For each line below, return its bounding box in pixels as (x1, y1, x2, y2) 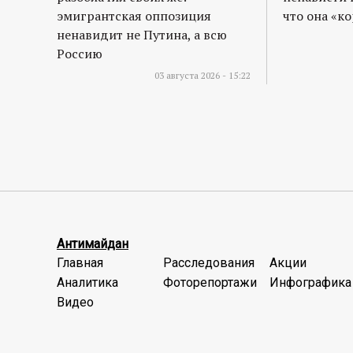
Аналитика (57, 275, 118, 291)
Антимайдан (57, 236, 128, 252)
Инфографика (269, 275, 351, 291)
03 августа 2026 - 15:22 (154, 69, 251, 82)
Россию (57, 45, 102, 63)
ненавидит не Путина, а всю (57, 26, 227, 44)
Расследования (163, 255, 255, 271)
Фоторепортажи (163, 275, 257, 291)
